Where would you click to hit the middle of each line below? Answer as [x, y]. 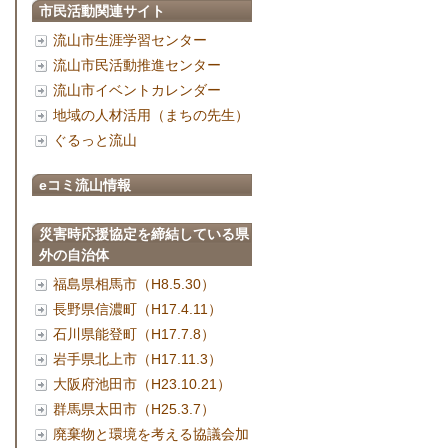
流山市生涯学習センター [130, 40]
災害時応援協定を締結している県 [144, 234]
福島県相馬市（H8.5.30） [134, 284]
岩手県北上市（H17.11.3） [137, 359]
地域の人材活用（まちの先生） [151, 115]
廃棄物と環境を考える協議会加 [151, 434]
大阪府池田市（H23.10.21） [142, 384]
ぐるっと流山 [95, 140]
